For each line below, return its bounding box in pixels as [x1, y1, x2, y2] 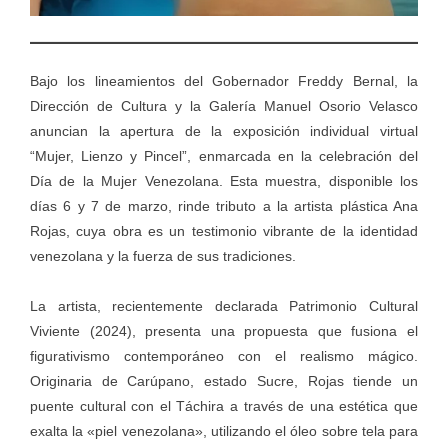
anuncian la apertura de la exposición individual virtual [30, 122, 418, 139]
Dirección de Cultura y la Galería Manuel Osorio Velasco [30, 97, 418, 114]
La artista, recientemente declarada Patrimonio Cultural [30, 297, 418, 314]
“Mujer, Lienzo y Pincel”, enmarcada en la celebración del [30, 147, 418, 164]
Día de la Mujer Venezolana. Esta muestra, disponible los [30, 172, 418, 189]
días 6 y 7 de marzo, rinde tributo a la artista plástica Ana [30, 197, 418, 214]
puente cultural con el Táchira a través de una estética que [30, 397, 418, 414]
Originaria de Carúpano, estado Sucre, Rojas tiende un [30, 372, 418, 389]
